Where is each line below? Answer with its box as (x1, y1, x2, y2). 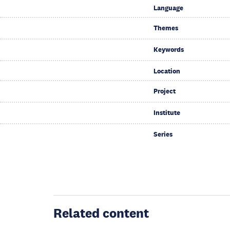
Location (153, 67, 180, 75)
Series (153, 130, 172, 139)
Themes (153, 24, 178, 32)
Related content (53, 205, 149, 221)
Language (153, 4, 183, 12)
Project (153, 87, 176, 95)
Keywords (153, 45, 184, 54)
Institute (153, 108, 180, 117)
